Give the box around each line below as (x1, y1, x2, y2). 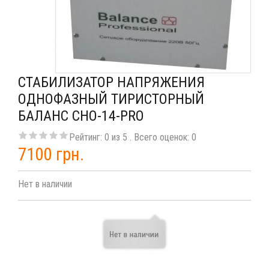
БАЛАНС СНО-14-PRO (18, 107, 144, 124)
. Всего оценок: (130, 131, 192, 143)
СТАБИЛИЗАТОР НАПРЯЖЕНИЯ (18, 74, 205, 91)
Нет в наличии (18, 178, 72, 190)
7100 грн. (18, 144, 84, 165)
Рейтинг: (69, 131, 104, 143)
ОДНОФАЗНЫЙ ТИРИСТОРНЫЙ (18, 91, 204, 107)
